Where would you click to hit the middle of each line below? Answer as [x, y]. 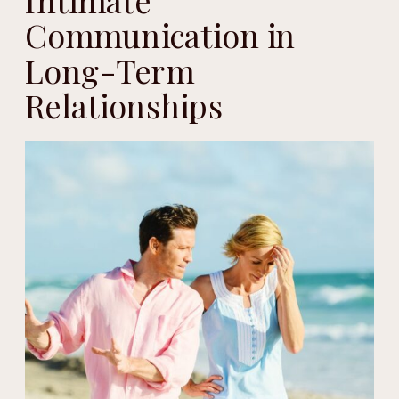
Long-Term [110, 70]
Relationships [124, 105]
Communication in [160, 36]
